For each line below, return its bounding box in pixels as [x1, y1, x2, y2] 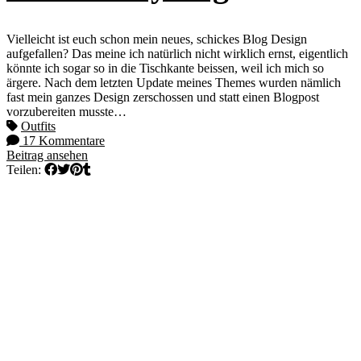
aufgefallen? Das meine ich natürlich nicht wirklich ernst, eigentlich [6, 46, 348, 60]
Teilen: [6, 162, 44, 176]
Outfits [21, 118, 56, 133]
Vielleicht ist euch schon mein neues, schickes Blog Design [6, 31, 307, 46]
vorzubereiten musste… [6, 104, 127, 118]
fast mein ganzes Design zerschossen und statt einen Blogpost [6, 89, 319, 104]
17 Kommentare [19, 133, 105, 147]
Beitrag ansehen [6, 147, 88, 162]
